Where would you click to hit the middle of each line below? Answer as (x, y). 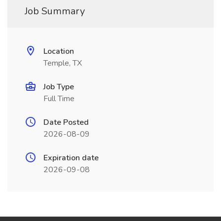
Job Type (59, 87)
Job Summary (55, 11)
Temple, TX (63, 63)
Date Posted (66, 122)
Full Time (59, 99)
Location (59, 51)
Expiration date (71, 158)
